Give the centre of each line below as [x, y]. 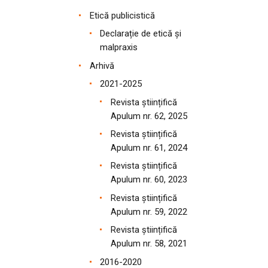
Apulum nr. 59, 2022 [149, 211]
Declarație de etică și [141, 34]
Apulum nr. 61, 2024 [149, 147]
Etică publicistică [122, 15]
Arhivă [102, 66]
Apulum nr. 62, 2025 [149, 116]
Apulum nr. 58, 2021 [149, 244]
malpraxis [119, 48]
